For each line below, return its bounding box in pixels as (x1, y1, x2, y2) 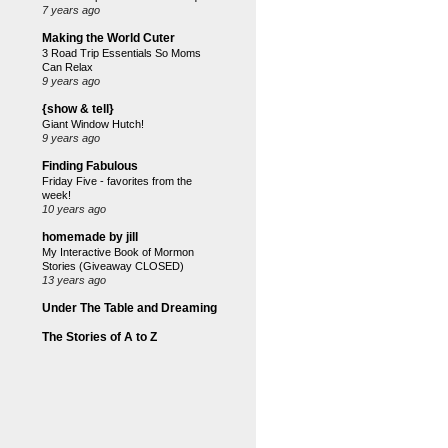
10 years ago (42, 203, 106, 215)
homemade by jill (42, 230, 138, 244)
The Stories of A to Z (42, 330, 157, 344)
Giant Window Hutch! (42, 118, 144, 130)
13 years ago (42, 274, 106, 286)
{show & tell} (42, 102, 114, 116)
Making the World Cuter (42, 31, 175, 45)
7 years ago (42, 4, 100, 16)
